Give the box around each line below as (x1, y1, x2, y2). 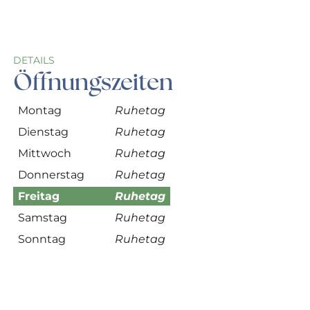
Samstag (18, 211, 68, 224)
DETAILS (13, 54, 55, 66)
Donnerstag (18, 168, 85, 181)
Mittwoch (18, 147, 72, 160)
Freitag (18, 190, 60, 203)
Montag (18, 104, 62, 117)
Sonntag (18, 232, 66, 246)
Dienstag (18, 125, 69, 138)
